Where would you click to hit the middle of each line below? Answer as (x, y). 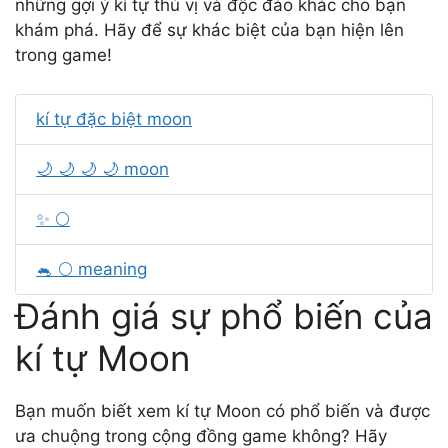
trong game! (63, 55)
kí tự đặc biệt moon (114, 118)
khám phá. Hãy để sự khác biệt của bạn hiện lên (209, 30)
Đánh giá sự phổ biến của (224, 315)
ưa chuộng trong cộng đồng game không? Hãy (201, 435)
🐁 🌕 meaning (91, 268)
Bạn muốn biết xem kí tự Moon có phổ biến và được (222, 410)
